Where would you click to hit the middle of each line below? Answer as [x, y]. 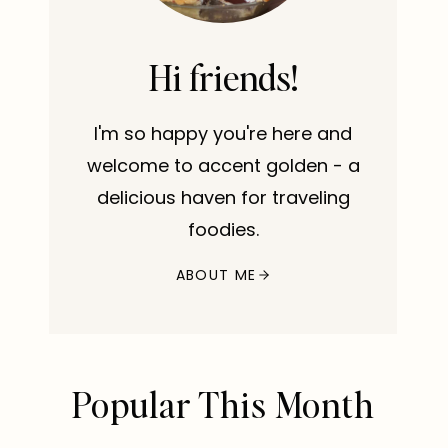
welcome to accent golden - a [223, 166]
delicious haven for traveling [223, 198]
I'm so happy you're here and [223, 134]
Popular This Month [223, 404]
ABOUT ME [216, 275]
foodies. [223, 230]
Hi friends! [223, 77]
